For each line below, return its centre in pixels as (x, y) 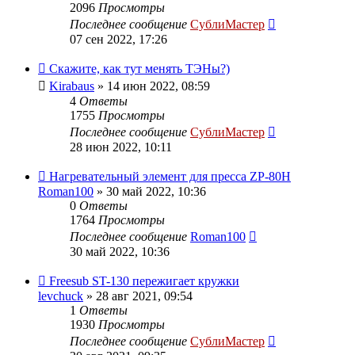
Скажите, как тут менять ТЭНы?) (139, 68)
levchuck (61, 296)
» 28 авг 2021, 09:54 (138, 296)
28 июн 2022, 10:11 (121, 147)
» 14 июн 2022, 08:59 (152, 86)
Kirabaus (72, 86)
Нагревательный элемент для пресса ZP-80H (170, 176)
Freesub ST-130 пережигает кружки (144, 281)
